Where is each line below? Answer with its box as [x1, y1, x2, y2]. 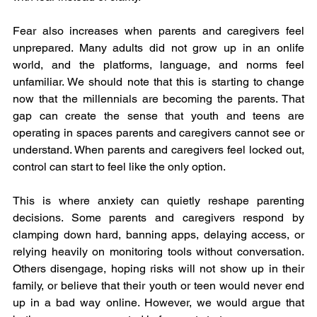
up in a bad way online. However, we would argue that [13, 296, 304, 310]
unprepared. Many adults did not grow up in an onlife [13, 41, 304, 55]
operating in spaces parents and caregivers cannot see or [13, 126, 304, 140]
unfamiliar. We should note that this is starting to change [13, 75, 304, 89]
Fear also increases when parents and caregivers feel [13, 24, 304, 38]
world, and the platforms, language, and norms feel [13, 58, 304, 72]
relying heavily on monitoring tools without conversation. [13, 245, 304, 259]
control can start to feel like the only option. [13, 160, 226, 174]
